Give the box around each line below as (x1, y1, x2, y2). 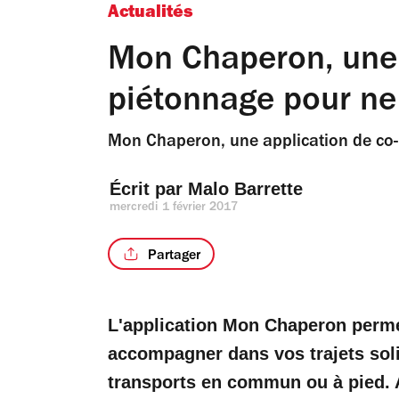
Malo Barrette (188, 179, 303, 199)
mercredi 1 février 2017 (110, 202, 239, 215)
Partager (147, 248, 200, 264)
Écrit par (110, 179, 188, 199)
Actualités (108, 5, 193, 23)
